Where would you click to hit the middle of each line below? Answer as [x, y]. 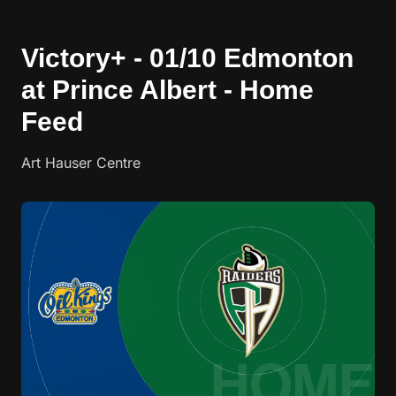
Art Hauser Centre [81, 163]
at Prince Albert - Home [168, 90]
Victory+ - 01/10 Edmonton [187, 58]
